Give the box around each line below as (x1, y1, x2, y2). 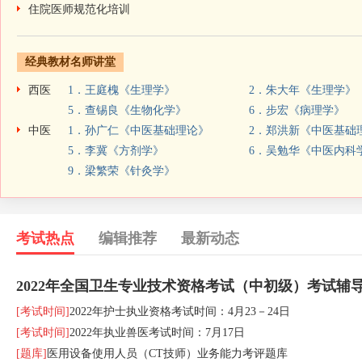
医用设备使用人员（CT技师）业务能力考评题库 (47, 347, 288, 360)
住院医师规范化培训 (28, 3, 130, 15)
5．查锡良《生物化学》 (68, 104, 187, 116)
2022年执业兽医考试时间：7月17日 (69, 326, 245, 339)
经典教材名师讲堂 (25, 56, 116, 68)
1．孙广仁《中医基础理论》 (68, 124, 209, 137)
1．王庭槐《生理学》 (68, 84, 175, 96)
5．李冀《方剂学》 (68, 145, 164, 157)
